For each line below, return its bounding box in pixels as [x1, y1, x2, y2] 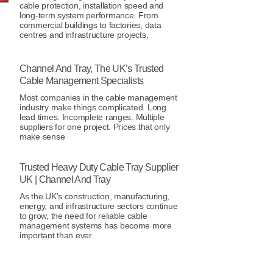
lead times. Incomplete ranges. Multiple [19, 112, 165, 122]
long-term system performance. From [19, 10, 158, 20]
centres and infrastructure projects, [19, 30, 149, 40]
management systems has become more [19, 220, 172, 230]
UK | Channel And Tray [19, 174, 111, 185]
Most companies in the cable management [19, 92, 177, 102]
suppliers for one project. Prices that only [19, 121, 170, 132]
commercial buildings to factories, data [19, 20, 161, 30]
